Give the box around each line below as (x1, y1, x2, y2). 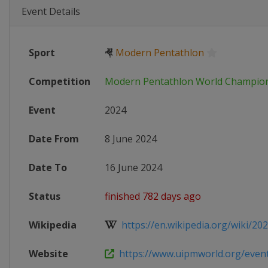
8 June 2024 (105, 132, 157, 145)
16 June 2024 (105, 161, 162, 174)
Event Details (22, 5, 80, 18)
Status (29, 190, 60, 203)
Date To (29, 161, 67, 174)
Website (29, 247, 68, 260)
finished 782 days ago (105, 190, 201, 203)
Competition (29, 75, 90, 88)
